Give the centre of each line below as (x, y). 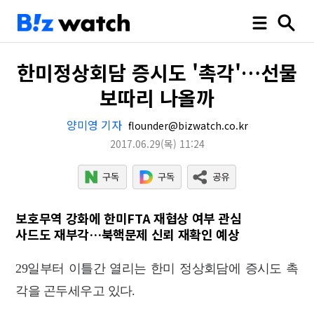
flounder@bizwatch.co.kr (186, 125)
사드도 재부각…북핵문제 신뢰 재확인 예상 (128, 234)
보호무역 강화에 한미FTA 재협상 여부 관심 (129, 218)
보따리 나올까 (157, 97)
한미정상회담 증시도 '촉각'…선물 (157, 72)
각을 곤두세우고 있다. (75, 291)
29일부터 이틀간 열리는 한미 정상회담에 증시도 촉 (157, 268)
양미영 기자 (94, 125)
